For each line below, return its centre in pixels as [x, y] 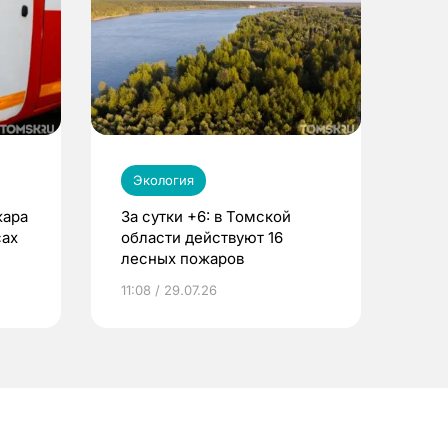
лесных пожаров [182, 258]
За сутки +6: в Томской [206, 216]
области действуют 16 [202, 237]
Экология [163, 179]
